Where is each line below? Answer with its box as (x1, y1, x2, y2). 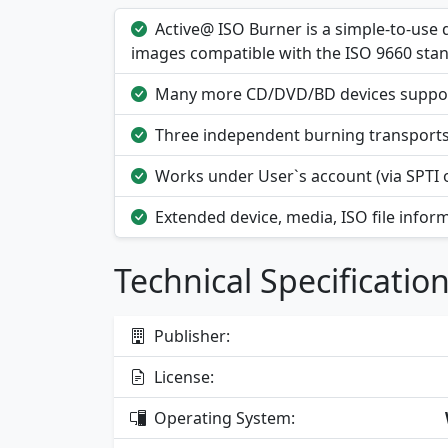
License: (150, 366, 214, 389)
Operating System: (150, 407, 295, 430)
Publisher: (150, 325, 230, 348)
